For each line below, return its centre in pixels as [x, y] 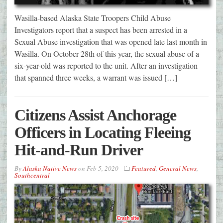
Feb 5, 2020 [103, 168]
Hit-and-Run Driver [79, 150]
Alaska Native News [50, 168]
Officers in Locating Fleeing [103, 133]
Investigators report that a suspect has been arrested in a [101, 30]
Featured [144, 168]
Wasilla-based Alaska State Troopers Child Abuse [93, 18]
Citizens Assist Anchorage [95, 115]
